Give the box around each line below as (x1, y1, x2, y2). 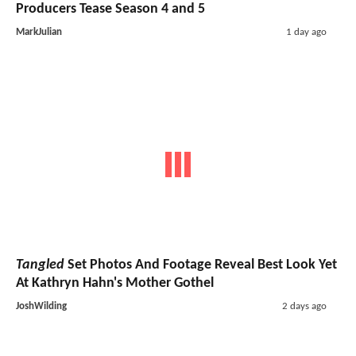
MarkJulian (16, 26, 62, 37)
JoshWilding (16, 301, 67, 312)
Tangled (16, 257, 64, 273)
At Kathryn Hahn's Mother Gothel (16, 276, 214, 292)
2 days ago (281, 301, 327, 312)
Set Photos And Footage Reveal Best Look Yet (64, 257, 337, 273)
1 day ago (285, 26, 327, 37)
